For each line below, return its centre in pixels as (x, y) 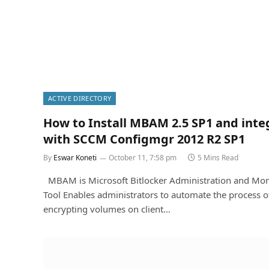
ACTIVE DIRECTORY (80, 98)
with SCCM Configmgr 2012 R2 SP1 (144, 139)
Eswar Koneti (75, 158)
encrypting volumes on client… (107, 209)
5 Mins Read (218, 158)
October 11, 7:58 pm (143, 158)
